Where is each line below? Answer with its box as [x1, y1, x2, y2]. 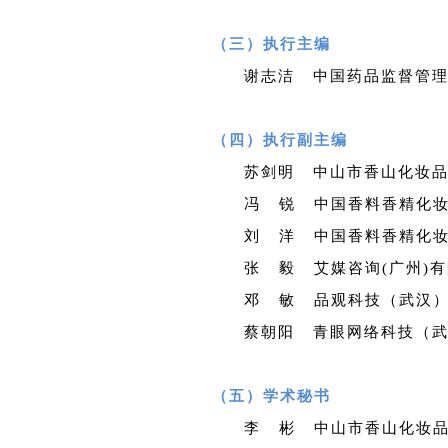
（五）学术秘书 [212, 387, 331, 404]
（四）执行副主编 [212, 131, 348, 148]
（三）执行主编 [212, 35, 331, 52]
